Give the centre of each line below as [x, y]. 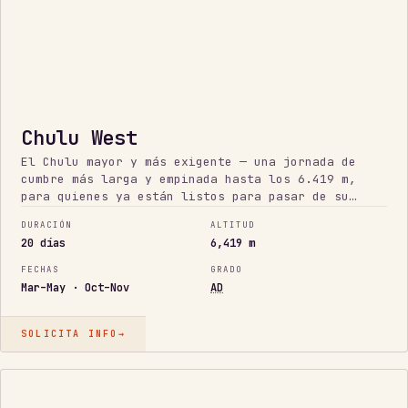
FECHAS [40, 270]
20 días [43, 244]
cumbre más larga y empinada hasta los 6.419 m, [189, 178]
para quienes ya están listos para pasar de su [185, 196]
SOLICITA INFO [70, 334]
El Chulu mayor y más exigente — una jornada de [189, 161]
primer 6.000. [68, 213]
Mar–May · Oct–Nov [75, 288]
